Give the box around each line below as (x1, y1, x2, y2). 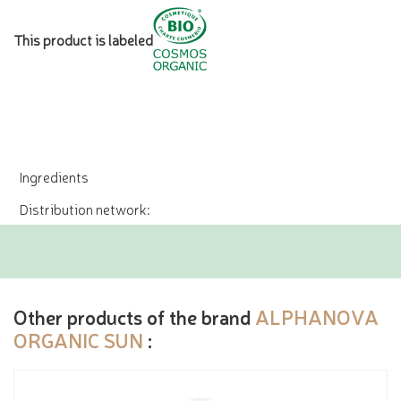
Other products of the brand (13, 303, 255, 330)
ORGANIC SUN (13, 327, 143, 354)
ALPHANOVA (255, 303, 379, 330)
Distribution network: (19, 199, 149, 219)
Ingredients (19, 166, 89, 187)
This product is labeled (13, 29, 153, 49)
